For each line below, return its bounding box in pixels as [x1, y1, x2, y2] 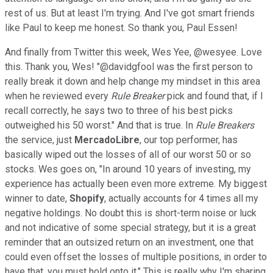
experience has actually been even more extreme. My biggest [5, 177, 267, 190]
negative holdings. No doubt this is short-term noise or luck [5, 207, 257, 219]
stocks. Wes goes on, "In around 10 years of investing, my [5, 163, 251, 175]
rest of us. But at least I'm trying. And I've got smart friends [5, 7, 255, 19]
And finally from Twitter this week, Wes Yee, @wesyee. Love [5, 46, 262, 58]
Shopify [69, 192, 104, 204]
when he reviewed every [5, 90, 111, 102]
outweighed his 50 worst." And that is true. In [5, 119, 193, 131]
